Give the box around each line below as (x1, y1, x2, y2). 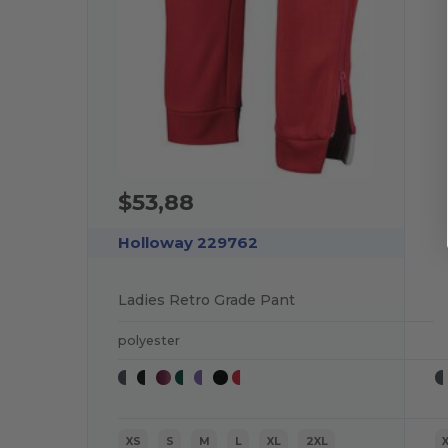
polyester (118, 332, 181, 348)
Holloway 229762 (118, 232, 259, 252)
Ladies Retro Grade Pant (118, 290, 296, 309)
